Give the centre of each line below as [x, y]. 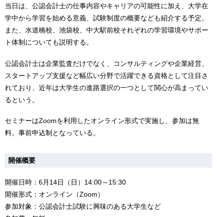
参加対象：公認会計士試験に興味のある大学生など [83, 207]
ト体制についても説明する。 [49, 42]
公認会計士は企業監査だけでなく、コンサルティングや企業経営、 [107, 63]
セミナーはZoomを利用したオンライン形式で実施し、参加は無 [102, 121]
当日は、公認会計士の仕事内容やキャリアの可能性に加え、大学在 [107, 6]
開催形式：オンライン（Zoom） [54, 194]
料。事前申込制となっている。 [52, 133]
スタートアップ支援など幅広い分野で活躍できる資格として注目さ [107, 75]
